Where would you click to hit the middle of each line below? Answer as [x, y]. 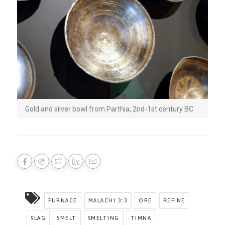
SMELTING [103, 218]
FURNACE [63, 201]
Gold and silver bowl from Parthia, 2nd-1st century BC [109, 109]
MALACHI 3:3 [108, 201]
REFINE [174, 201]
